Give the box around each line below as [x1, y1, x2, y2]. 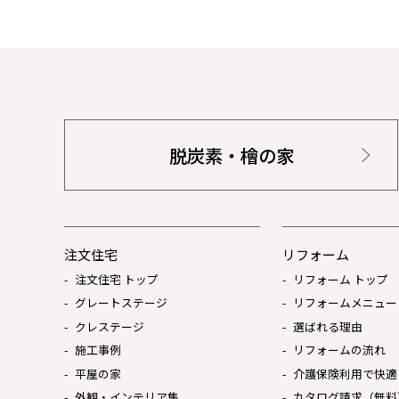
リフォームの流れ [292, 341, 386, 358]
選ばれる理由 [292, 317, 362, 335]
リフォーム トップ [292, 270, 388, 288]
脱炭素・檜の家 [168, 142, 294, 168]
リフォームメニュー [292, 294, 397, 311]
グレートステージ [74, 294, 167, 311]
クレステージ [74, 317, 144, 335]
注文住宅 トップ [74, 270, 159, 288]
